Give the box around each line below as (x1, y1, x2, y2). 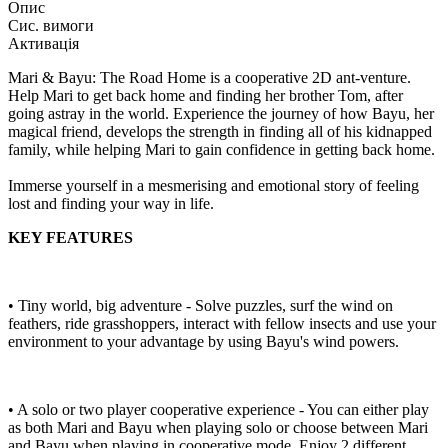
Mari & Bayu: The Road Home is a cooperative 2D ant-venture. (8, 68, 411, 86)
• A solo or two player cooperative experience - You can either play (8, 400, 429, 418)
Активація (8, 34, 79, 52)
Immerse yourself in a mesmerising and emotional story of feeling (8, 176, 419, 194)
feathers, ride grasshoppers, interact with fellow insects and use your (8, 314, 436, 332)
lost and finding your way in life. (8, 194, 214, 212)
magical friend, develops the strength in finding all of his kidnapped (8, 122, 432, 140)
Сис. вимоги (8, 16, 94, 34)
